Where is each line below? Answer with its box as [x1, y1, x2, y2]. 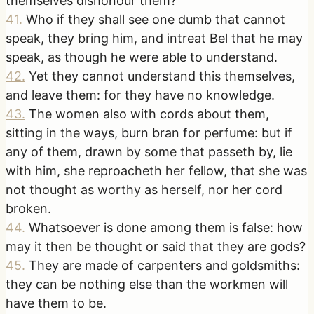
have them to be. [6, 295, 107, 310]
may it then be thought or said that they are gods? [6, 238, 306, 254]
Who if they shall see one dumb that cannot [26, 11, 285, 27]
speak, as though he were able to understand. [6, 49, 278, 64]
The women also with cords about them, [29, 106, 269, 121]
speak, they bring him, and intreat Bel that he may [6, 30, 303, 46]
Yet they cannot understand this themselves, [29, 68, 295, 83]
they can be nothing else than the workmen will [6, 276, 288, 292]
